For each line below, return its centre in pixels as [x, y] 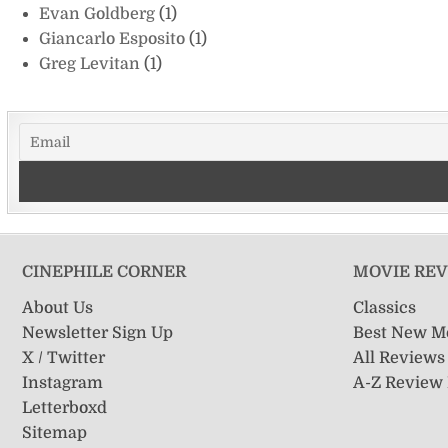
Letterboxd [64, 407]
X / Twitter [63, 357]
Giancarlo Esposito [113, 38]
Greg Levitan [91, 63]
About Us [57, 307]
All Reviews [399, 357]
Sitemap [54, 432]
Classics [385, 307]
